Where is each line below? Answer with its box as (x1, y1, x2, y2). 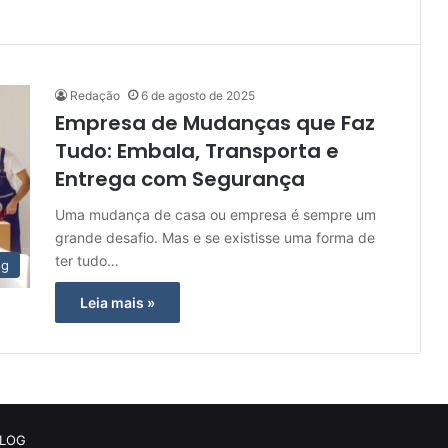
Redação (70, 88, 120, 103)
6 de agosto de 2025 (141, 88, 255, 103)
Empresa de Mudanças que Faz (55, 109, 375, 137)
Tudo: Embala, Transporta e (55, 137, 339, 165)
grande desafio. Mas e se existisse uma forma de (55, 229, 375, 246)
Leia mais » (80, 294, 155, 311)
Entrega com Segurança (55, 165, 305, 193)
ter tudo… (55, 252, 119, 269)
